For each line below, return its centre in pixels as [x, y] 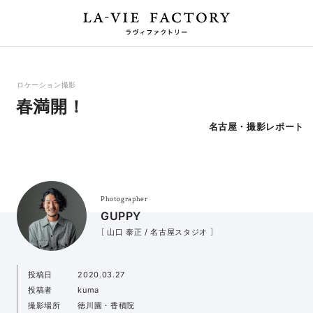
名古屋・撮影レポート [256, 126]
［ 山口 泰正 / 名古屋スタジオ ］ [157, 232]
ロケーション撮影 [46, 85]
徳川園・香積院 [106, 306]
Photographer [124, 199]
